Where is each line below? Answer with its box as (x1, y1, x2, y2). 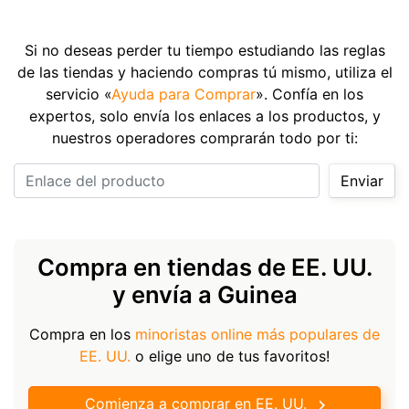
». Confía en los (256, 84, 363, 103)
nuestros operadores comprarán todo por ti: (51, 128, 358, 147)
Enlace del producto (166, 164, 307, 184)
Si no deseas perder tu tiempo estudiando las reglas (24, 40, 385, 59)
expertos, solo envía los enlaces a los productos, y (28, 106, 381, 125)
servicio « (46, 84, 111, 103)
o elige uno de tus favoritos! (131, 346, 330, 365)
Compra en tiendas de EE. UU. (37, 252, 372, 281)
